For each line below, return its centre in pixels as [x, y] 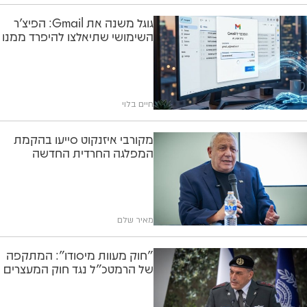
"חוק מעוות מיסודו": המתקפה [80, 255]
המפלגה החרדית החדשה [93, 152]
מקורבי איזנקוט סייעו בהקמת [84, 139]
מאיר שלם [135, 220]
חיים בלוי [138, 104]
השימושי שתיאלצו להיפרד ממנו [78, 37]
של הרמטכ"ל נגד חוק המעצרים [78, 268]
